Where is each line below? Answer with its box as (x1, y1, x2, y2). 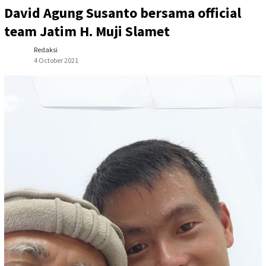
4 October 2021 (34, 56, 78, 65)
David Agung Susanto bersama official (4, 4, 241, 23)
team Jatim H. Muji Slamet (4, 22, 170, 41)
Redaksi (34, 45, 58, 55)
